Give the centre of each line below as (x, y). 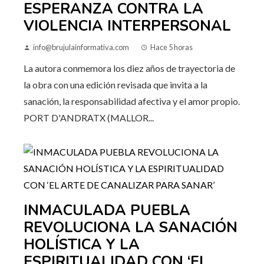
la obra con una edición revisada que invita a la (115, 85)
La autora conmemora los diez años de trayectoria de (129, 68)
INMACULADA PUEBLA (107, 211)
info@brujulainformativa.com (81, 47)
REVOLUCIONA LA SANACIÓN (131, 228)
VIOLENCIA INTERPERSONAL (127, 26)
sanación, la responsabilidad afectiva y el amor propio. (132, 101)
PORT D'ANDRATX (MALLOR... (89, 118)
